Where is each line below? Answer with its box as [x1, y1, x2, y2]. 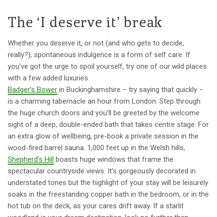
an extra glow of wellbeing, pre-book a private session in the [8, 131, 199, 140]
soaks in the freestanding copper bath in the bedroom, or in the [8, 189, 209, 199]
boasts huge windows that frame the [54, 155, 173, 164]
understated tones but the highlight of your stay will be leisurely [8, 178, 208, 187]
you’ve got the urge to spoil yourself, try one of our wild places [8, 62, 207, 71]
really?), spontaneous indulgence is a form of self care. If [8, 50, 190, 59]
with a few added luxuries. [8, 73, 90, 82]
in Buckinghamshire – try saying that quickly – [57, 85, 203, 94]
